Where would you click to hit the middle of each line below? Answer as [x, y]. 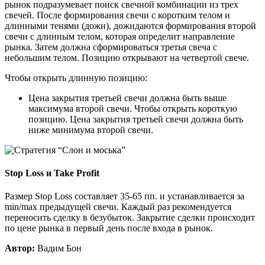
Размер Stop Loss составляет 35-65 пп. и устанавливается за [125, 196]
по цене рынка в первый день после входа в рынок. [109, 228]
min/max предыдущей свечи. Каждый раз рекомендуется [118, 207]
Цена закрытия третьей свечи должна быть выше [127, 98]
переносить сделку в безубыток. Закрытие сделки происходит [130, 218]
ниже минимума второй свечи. [91, 130]
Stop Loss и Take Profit [52, 173]
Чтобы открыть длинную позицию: [76, 77]
